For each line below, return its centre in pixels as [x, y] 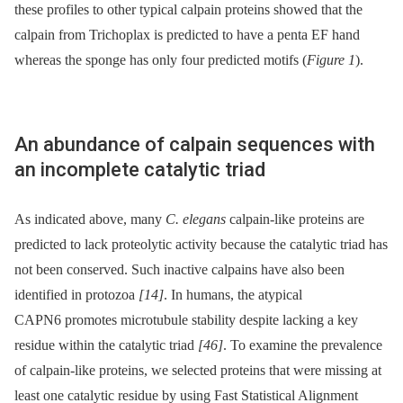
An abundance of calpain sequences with [195, 144]
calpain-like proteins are [295, 219]
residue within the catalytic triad [106, 345]
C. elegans [196, 219]
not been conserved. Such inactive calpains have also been [179, 270]
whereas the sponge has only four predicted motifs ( [161, 59]
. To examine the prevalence [303, 345]
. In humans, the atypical [233, 295]
